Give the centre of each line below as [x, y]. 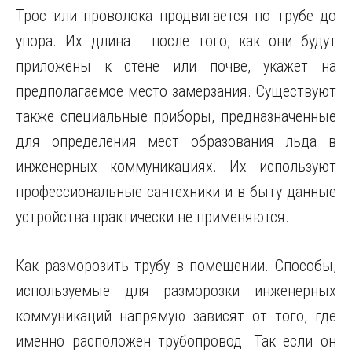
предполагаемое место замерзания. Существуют [176, 91]
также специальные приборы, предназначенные [176, 116]
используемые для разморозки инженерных [176, 291]
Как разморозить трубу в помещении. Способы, [176, 266]
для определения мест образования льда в [176, 141]
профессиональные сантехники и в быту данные [176, 192]
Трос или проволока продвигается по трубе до [176, 16]
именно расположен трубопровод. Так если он [176, 341]
